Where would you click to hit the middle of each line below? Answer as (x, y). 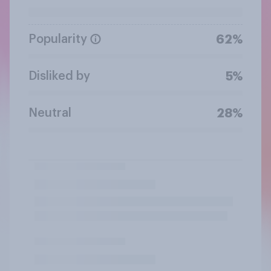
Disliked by (59, 76)
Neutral (50, 113)
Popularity (58, 39)
